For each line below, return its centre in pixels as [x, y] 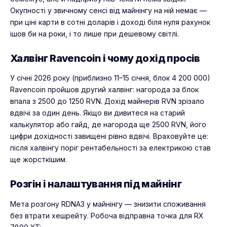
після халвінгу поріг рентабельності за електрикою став [110, 148]
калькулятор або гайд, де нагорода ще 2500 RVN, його [108, 125]
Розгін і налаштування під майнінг [96, 184]
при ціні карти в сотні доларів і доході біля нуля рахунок [110, 22]
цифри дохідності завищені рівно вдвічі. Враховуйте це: [109, 136]
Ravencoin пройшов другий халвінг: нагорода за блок [104, 90]
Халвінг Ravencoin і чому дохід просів [105, 58]
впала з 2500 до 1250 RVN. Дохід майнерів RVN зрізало [107, 101]
